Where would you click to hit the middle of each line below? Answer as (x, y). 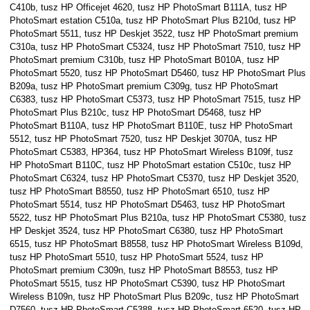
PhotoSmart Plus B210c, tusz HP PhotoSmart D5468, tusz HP (135, 112)
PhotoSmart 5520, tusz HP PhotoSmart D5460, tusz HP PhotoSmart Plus (157, 73)
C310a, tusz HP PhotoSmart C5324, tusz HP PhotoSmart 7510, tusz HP (155, 47)
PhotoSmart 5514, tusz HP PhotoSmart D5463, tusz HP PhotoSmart (147, 204)
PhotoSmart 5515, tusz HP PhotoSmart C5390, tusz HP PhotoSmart (147, 283)
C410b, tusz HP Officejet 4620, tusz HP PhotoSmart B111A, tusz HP (148, 7)
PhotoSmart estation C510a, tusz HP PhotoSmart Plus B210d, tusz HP (153, 20)
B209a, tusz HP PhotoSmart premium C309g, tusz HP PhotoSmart (144, 86)
